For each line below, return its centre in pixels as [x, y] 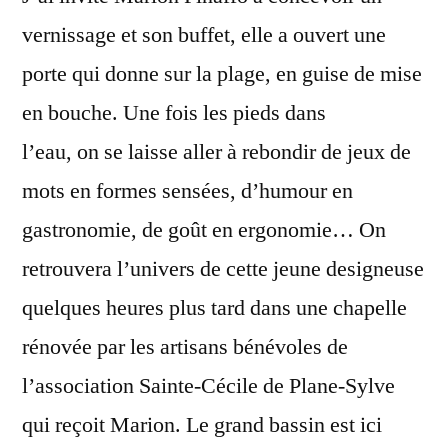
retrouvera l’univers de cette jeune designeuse [223, 268]
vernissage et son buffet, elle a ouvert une [204, 34]
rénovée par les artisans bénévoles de [185, 346]
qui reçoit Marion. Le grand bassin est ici [202, 424]
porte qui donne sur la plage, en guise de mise [222, 73]
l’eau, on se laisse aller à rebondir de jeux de [216, 151]
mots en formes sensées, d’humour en [187, 190]
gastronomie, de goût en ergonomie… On [204, 229]
